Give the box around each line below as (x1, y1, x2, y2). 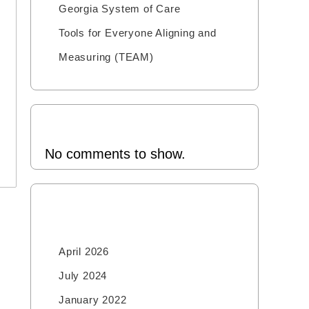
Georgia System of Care (58, 3, 181, 14)
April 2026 (58, 246, 109, 257)
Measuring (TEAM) (58, 51, 154, 63)
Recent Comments (94, 122, 195, 135)
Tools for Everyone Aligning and (58, 27, 217, 39)
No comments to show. (44, 146, 186, 161)
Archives (120, 201, 169, 215)
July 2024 (58, 270, 108, 281)
